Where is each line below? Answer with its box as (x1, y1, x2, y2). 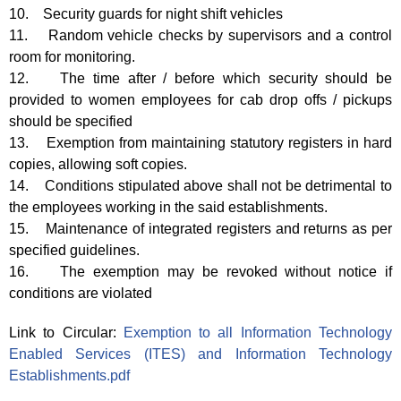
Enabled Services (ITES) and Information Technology (9, 346, 392, 362)
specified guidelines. (9, 242, 140, 258)
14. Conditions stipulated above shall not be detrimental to (9, 177, 392, 193)
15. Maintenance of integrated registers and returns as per (9, 220, 392, 236)
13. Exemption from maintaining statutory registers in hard (9, 134, 392, 150)
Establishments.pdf (9, 367, 130, 383)
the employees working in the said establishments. (9, 199, 331, 215)
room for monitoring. (9, 48, 135, 64)
